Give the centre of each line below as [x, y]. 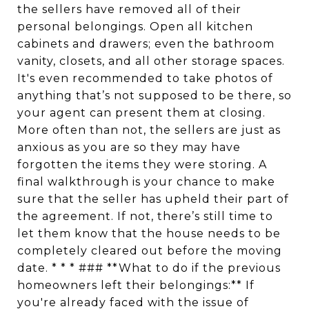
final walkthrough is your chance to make [146, 182]
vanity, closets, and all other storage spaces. [151, 61]
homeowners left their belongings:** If [136, 285]
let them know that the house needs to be [149, 233]
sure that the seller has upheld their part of [153, 199]
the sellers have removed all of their [129, 9]
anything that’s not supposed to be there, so [154, 96]
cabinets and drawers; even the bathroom [146, 44]
